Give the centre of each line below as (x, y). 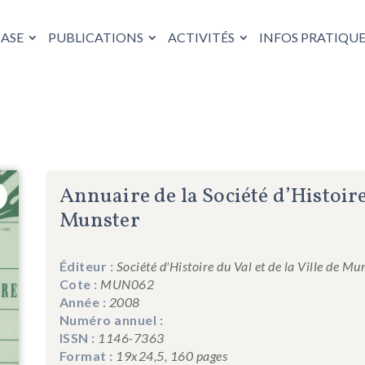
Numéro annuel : (111, 319)
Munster (99, 220)
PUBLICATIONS (96, 37)
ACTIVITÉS (201, 37)
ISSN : (77, 337)
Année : (83, 301)
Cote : (78, 284)
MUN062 (128, 284)
